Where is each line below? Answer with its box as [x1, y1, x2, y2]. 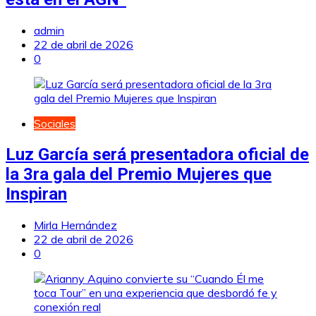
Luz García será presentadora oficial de [6, 144, 309, 164]
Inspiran [6, 183, 67, 204]
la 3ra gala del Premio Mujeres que [6, 164, 272, 184]
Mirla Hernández [34, 217, 117, 232]
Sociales [34, 116, 75, 130]
